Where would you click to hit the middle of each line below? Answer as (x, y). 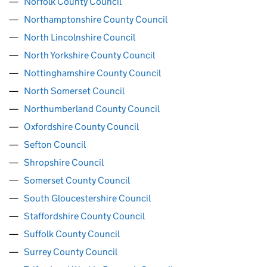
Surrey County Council (71, 252)
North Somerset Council (74, 91)
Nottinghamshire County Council (92, 73)
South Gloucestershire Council (87, 198)
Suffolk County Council (72, 234)
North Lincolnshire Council (80, 37)
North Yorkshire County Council (89, 55)
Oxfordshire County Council (81, 127)
